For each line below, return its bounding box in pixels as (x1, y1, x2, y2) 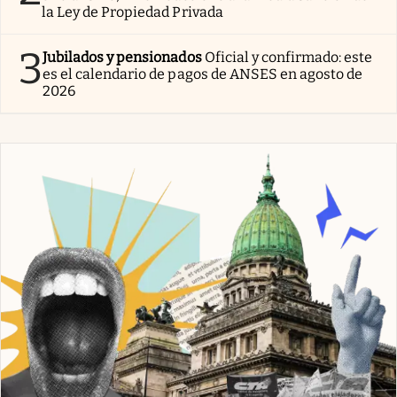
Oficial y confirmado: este (204, 48, 373, 66)
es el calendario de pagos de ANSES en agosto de (43, 65, 363, 82)
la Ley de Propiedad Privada (42, 3, 223, 20)
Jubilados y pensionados (43, 48, 202, 66)
